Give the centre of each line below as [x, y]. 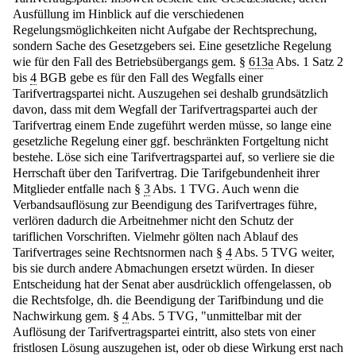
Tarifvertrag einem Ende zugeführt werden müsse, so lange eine [172, 126]
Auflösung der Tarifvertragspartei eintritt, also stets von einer [164, 332]
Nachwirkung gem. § [68, 316]
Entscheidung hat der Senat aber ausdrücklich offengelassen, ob [172, 284]
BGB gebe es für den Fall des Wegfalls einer [150, 78]
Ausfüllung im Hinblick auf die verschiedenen [128, 14]
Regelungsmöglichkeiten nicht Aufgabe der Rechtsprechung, [165, 30]
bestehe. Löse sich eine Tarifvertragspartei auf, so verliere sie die [174, 157]
